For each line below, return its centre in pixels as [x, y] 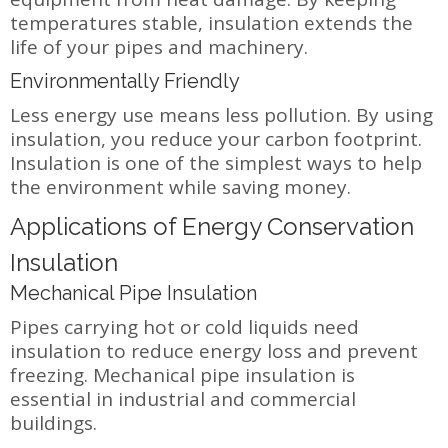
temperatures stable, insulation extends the [211, 22]
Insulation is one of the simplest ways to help [216, 162]
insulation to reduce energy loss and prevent [214, 350]
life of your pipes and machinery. [159, 46]
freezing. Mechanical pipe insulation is [182, 374]
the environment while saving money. [180, 186]
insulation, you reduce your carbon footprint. [216, 138]
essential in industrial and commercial [183, 398]
